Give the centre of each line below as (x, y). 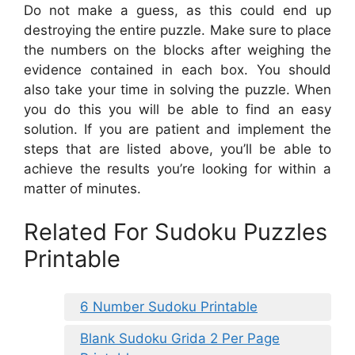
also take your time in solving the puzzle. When (177, 89)
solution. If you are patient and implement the (177, 129)
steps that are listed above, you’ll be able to (177, 149)
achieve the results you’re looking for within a (177, 168)
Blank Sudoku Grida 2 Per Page (180, 338)
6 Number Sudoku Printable (169, 306)
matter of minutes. (82, 188)
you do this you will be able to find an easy (177, 109)
